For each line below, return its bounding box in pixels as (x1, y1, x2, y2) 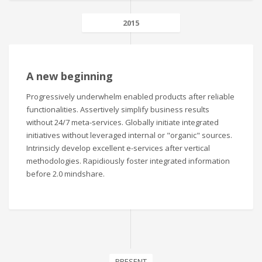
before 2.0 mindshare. (26, 168, 105, 179)
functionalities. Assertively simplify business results (26, 104, 209, 115)
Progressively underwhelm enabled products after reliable (26, 91, 235, 102)
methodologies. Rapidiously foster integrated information (26, 155, 230, 166)
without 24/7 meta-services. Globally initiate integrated (26, 116, 219, 127)
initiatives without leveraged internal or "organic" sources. (26, 129, 232, 140)
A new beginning (26, 68, 113, 83)
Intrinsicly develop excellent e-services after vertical (26, 142, 210, 153)
